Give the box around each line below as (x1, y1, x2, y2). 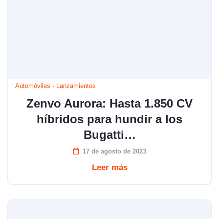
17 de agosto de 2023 (82, 148, 146, 155)
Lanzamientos (56, 82, 96, 89)
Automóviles (15, 82, 50, 89)
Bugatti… (83, 128, 136, 141)
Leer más (91, 163, 128, 172)
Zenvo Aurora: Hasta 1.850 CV (26, 97, 193, 110)
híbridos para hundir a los (37, 112, 182, 126)
